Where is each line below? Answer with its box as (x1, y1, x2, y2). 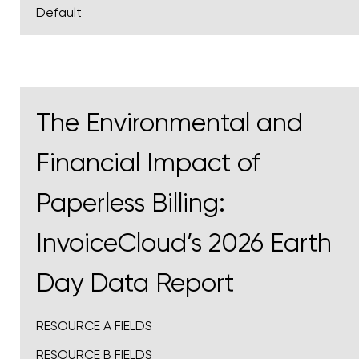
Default (36, 5, 82, 21)
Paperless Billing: (36, 188, 225, 219)
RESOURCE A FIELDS (36, 318, 152, 334)
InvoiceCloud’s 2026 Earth (36, 228, 332, 259)
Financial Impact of (36, 148, 260, 179)
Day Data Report (36, 268, 234, 299)
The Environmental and (36, 108, 303, 139)
